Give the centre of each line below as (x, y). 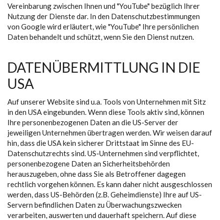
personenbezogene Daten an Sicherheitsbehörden (89, 164)
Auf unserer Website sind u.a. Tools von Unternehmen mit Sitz (107, 102)
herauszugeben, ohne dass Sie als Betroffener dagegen (96, 174)
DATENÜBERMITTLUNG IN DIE (104, 67)
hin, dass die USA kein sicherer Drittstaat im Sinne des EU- (101, 143)
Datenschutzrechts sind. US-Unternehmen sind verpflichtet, (103, 153)
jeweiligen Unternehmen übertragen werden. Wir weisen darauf (110, 133)
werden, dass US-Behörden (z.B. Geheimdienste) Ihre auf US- (105, 194)
